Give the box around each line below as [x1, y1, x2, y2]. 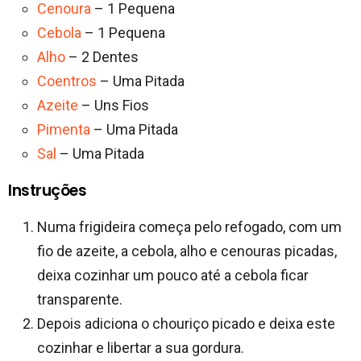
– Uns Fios [78, 96, 149, 114]
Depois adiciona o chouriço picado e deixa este [37, 314, 335, 332]
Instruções [8, 179, 87, 201]
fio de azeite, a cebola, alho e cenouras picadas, [37, 242, 337, 259]
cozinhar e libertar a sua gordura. [37, 338, 244, 356]
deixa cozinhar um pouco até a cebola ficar [37, 266, 309, 284]
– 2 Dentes [65, 48, 139, 65]
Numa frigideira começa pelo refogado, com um [37, 218, 342, 235]
